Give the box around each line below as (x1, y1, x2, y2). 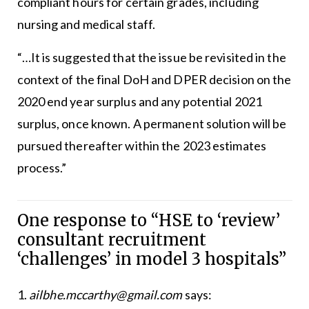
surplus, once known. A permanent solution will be (17, 116, 287, 132)
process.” (17, 160, 67, 176)
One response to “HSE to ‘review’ (17, 210, 280, 231)
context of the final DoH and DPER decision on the (17, 72, 292, 88)
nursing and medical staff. (17, 17, 156, 32)
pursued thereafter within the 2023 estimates (17, 138, 266, 154)
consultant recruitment (17, 230, 206, 250)
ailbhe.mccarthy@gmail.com (29, 286, 183, 302)
